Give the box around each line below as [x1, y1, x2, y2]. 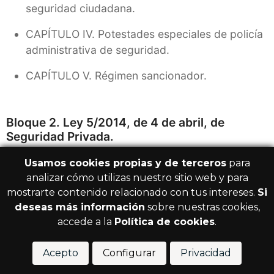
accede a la [57, 216, 114, 228]
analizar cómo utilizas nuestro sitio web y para [26, 172, 248, 183]
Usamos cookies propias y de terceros [24, 157, 226, 169]
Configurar [103, 247, 156, 259]
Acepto [43, 247, 78, 259]
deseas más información [14, 201, 145, 213]
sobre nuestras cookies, [144, 201, 260, 213]
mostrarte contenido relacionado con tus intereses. [7, 187, 257, 198]
